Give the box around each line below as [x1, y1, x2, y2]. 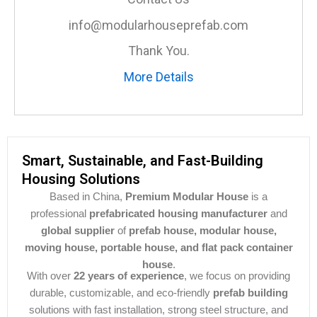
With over [27, 269, 74, 282]
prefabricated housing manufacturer [88, 207, 267, 220]
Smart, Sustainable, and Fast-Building [22, 152, 263, 170]
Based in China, [50, 190, 125, 203]
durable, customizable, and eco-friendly [29, 286, 213, 299]
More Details [123, 69, 194, 84]
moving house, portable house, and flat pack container [24, 241, 293, 254]
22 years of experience [74, 269, 184, 282]
